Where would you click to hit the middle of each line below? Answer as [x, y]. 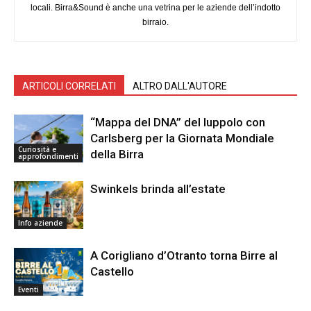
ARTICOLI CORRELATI [69, 86]
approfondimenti [48, 156]
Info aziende [40, 222]
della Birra [117, 154]
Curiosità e [37, 149]
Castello [112, 271]
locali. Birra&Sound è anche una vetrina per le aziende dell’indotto [155, 7]
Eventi [28, 289]
